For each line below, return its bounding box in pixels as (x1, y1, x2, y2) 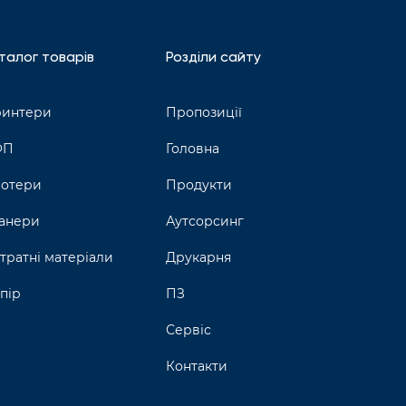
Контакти (166, 358, 227, 374)
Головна (166, 140, 219, 157)
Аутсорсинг (166, 213, 244, 229)
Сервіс (166, 322, 211, 338)
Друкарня (166, 249, 231, 266)
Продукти (166, 177, 232, 193)
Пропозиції (166, 104, 242, 121)
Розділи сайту (166, 51, 261, 65)
